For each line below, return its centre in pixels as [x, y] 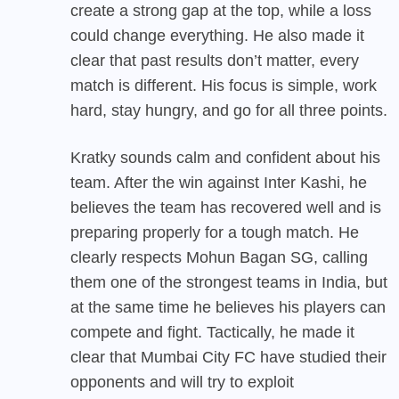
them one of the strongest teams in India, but [229, 282]
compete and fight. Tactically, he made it [212, 332]
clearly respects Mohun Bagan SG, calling [219, 257]
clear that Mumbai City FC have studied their [228, 357]
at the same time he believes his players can [228, 307]
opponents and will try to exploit [182, 382]
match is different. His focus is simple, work [224, 85]
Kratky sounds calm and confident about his [225, 157]
